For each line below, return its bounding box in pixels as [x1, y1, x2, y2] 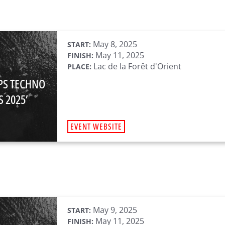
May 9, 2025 [91, 204, 137, 215]
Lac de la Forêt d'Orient [91, 61, 181, 72]
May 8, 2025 [91, 39, 137, 50]
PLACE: [67, 62, 91, 71]
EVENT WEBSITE [70, 121, 122, 132]
